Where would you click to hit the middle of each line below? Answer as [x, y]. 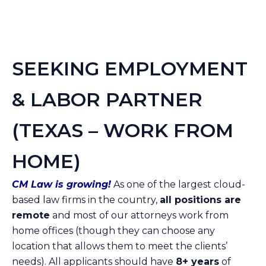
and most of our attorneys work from [139, 215]
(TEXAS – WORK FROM [123, 130]
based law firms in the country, [86, 200]
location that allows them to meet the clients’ [120, 246]
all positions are [200, 200]
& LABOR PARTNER [107, 99]
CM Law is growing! [61, 184]
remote [31, 215]
